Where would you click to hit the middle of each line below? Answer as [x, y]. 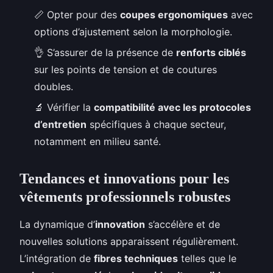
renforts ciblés [211, 52]
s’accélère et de [183, 225]
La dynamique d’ [57, 225]
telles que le [207, 259]
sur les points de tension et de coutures [126, 69]
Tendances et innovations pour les [124, 179]
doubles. [54, 86]
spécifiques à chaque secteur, [156, 125]
